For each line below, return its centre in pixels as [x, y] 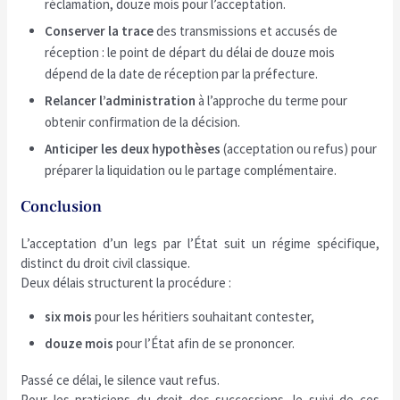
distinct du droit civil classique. [106, 263]
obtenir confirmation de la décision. [143, 122]
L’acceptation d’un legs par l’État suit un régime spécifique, [200, 243]
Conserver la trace [100, 31]
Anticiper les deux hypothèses [133, 149]
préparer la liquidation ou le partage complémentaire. [191, 170]
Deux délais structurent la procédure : [126, 283]
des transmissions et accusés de [246, 31]
